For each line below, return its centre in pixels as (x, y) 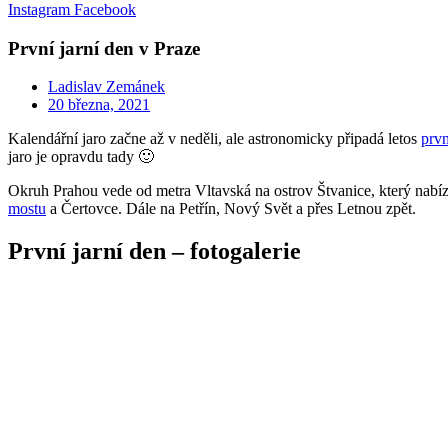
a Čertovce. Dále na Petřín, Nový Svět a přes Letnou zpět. (231, 209)
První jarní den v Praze (104, 48)
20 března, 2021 (99, 105)
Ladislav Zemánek (106, 87)
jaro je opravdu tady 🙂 (81, 157)
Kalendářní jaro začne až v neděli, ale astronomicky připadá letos (214, 139)
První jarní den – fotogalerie (154, 251)
